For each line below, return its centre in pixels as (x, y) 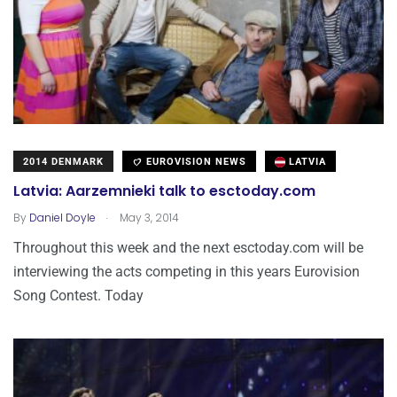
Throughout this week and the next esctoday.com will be (188, 247)
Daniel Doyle (62, 217)
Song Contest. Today (78, 295)
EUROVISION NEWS (195, 161)
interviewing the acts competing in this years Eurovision (187, 271)
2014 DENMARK (63, 161)
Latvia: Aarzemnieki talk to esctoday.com (164, 191)
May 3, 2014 (148, 217)
